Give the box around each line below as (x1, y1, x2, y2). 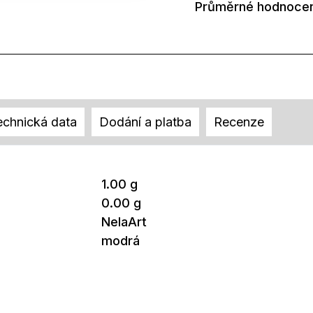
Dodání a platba (99, 115, 191, 130)
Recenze (214, 115, 264, 130)
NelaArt (101, 214, 147, 229)
